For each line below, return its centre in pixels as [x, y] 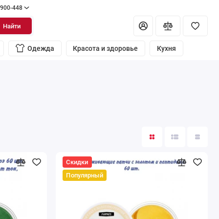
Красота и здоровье [106, 49]
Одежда [41, 49]
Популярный [85, 175]
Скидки [77, 162]
